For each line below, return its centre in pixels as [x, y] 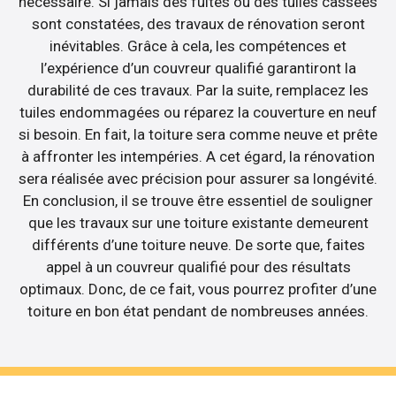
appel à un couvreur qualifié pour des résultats [198, 267]
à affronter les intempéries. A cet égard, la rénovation [198, 156]
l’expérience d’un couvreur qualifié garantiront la [198, 68]
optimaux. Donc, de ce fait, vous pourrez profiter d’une [198, 289]
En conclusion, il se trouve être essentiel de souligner [198, 200]
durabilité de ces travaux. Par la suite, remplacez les [198, 90]
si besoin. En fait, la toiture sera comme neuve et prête [198, 134]
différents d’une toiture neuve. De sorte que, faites [198, 244]
